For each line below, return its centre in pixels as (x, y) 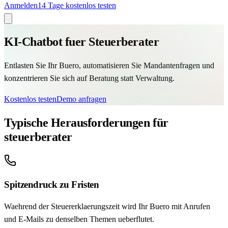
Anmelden (21, 5)
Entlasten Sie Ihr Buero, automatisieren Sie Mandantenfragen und (109, 65)
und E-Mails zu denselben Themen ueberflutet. (79, 219)
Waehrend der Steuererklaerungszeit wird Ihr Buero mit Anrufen (107, 207)
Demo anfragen (81, 99)
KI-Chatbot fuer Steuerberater (82, 41)
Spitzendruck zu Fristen (52, 185)
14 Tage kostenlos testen (77, 5)
